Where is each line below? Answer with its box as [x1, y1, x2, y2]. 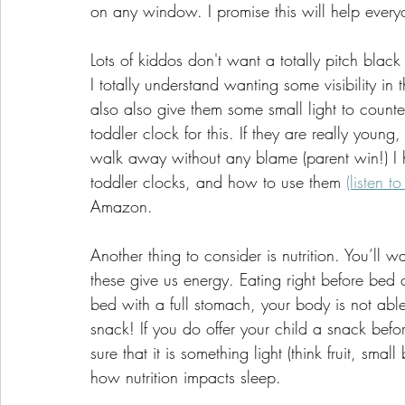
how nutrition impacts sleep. [90, 365, 281, 388]
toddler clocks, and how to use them [90, 170, 346, 193]
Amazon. [90, 194, 158, 217]
